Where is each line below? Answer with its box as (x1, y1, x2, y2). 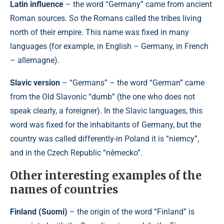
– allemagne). (10, 55, 59, 65)
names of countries (10, 182, 118, 196)
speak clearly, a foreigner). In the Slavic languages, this (10, 106, 202, 115)
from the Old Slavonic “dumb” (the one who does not (10, 92, 195, 101)
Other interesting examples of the (10, 168, 201, 182)
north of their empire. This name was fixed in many (10, 27, 189, 37)
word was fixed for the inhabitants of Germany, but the (10, 120, 201, 129)
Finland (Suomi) (10, 207, 69, 216)
